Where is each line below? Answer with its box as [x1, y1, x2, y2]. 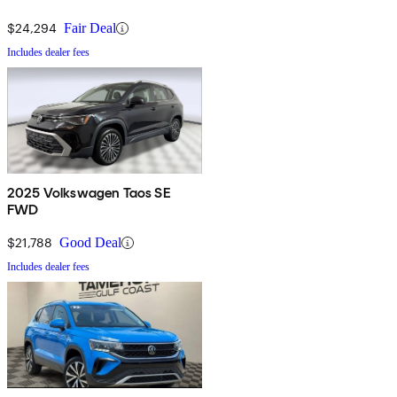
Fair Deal [64, 20, 116, 36]
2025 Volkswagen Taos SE [7, 184, 171, 202]
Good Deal [59, 235, 121, 251]
